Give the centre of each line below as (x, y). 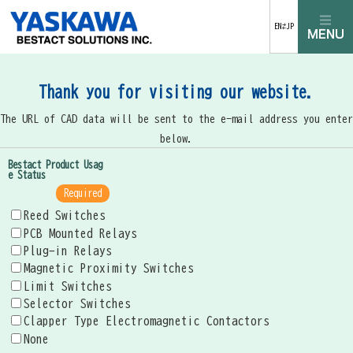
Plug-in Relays (68, 251)
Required (83, 193)
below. (176, 138)
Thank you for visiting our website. (176, 91)
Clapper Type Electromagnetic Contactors (147, 321)
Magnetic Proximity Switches (109, 268)
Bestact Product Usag (55, 165)
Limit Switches (68, 286)
